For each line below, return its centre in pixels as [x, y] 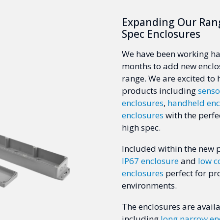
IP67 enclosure [150, 161]
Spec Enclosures [161, 34]
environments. [149, 186]
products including [160, 91]
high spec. [141, 128]
